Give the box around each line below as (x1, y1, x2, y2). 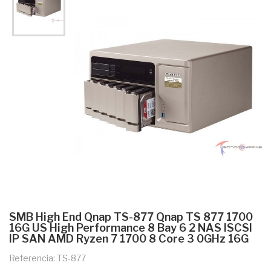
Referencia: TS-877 (9, 252, 86, 263)
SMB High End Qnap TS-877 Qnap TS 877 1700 (9, 210, 253, 223)
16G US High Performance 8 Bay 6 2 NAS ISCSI (9, 221, 252, 234)
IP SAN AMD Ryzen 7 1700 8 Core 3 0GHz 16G (9, 232, 249, 245)
